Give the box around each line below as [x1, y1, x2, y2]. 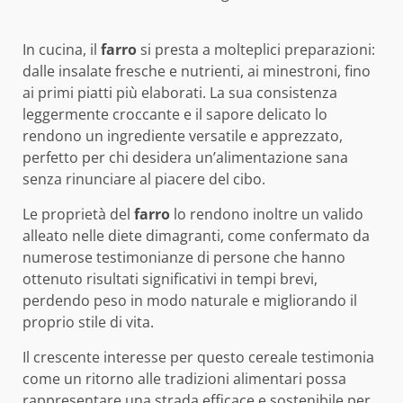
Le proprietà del [22, 204, 134, 224]
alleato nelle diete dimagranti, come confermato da [22, 226, 370, 246]
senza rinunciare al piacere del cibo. [22, 169, 265, 189]
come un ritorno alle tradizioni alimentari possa [22, 369, 346, 389]
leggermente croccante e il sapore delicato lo [22, 104, 327, 124]
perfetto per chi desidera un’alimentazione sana [22, 148, 348, 167]
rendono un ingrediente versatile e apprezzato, [22, 126, 343, 146]
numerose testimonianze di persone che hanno [22, 247, 345, 267]
